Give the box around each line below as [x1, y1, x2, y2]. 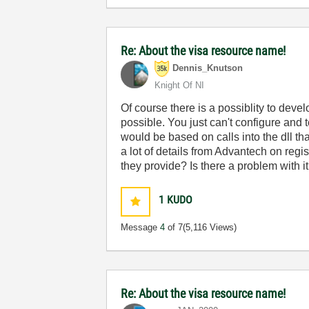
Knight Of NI [154, 80, 205, 90]
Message [121, 222, 161, 232]
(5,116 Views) [183, 222, 237, 232]
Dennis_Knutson [172, 63, 243, 74]
